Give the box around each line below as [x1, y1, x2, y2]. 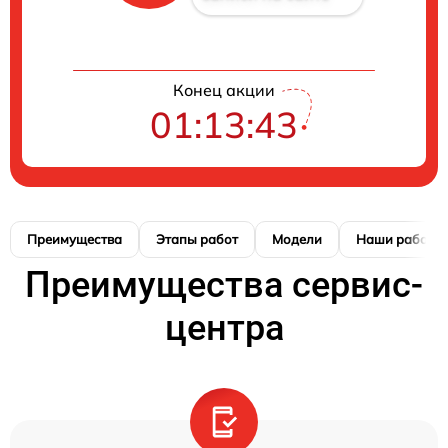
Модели [272, 231, 322, 248]
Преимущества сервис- [25, 264, 423, 307]
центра [164, 307, 284, 350]
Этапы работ [156, 231, 238, 248]
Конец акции [173, 80, 275, 101]
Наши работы [356, 231, 444, 248]
